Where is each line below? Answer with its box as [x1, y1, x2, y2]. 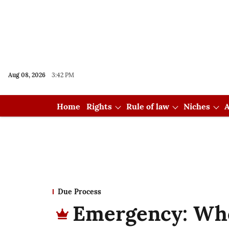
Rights [86, 101, 112, 111]
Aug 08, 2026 [8, 71, 45, 79]
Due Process [58, 187, 101, 196]
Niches [183, 101, 210, 111]
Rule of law [126, 101, 169, 111]
